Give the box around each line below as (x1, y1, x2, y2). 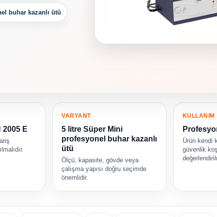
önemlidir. (62, 174, 89, 182)
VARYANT (62, 112, 91, 120)
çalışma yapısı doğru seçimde (62, 165, 147, 173)
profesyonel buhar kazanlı (62, 135, 157, 143)
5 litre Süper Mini (62, 125, 123, 134)
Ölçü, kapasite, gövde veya (62, 156, 139, 164)
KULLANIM (182, 112, 215, 120)
